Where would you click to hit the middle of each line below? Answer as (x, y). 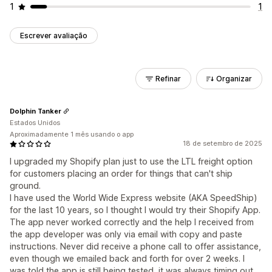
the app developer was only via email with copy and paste (126, 234)
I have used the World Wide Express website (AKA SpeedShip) (134, 198)
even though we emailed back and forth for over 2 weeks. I (127, 258)
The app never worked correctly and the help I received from (132, 222)
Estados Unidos (35, 123)
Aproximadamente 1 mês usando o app (72, 134)
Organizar (234, 79)
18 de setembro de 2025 (223, 143)
